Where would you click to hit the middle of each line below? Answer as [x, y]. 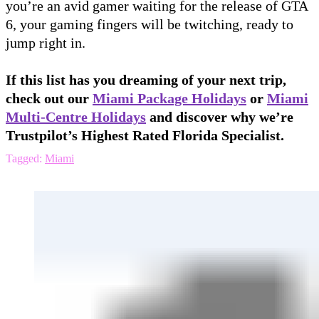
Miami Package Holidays [169, 98]
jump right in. [49, 42]
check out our [49, 98]
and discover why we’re [220, 116]
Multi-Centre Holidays [76, 116]
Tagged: [24, 158]
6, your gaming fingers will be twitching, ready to [150, 24]
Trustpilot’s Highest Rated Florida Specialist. [145, 135]
